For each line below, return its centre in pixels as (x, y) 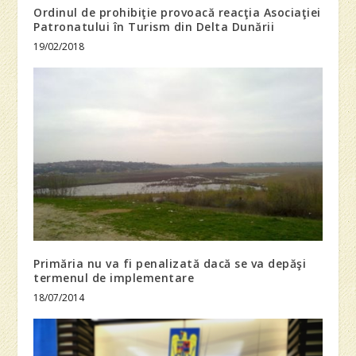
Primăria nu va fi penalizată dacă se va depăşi (170, 263)
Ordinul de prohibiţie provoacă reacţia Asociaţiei (177, 13)
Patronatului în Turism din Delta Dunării (154, 27)
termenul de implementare (114, 277)
